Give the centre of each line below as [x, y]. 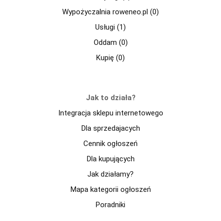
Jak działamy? [110, 174]
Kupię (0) [110, 57]
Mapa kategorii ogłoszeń [110, 189]
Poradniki [110, 204]
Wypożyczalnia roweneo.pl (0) [110, 12]
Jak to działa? [110, 97]
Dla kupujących [110, 159]
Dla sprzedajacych [110, 128]
